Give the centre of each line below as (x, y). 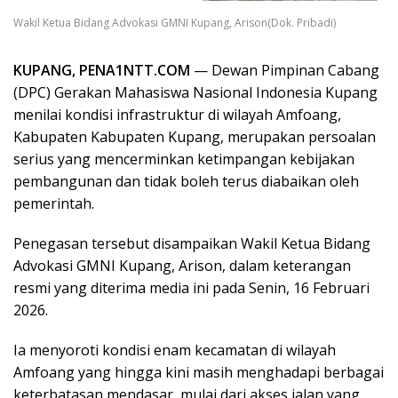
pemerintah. (54, 204)
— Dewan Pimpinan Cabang (285, 71)
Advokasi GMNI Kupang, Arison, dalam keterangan (182, 266)
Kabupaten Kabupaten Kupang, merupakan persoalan (195, 137)
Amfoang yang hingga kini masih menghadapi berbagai (199, 373)
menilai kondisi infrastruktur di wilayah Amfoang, (177, 115)
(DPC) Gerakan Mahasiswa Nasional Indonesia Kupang (195, 93)
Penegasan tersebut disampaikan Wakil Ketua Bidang (192, 244)
